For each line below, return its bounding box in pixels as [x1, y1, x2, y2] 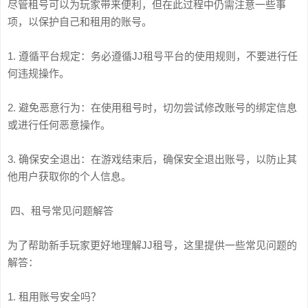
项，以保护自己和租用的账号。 [8, 16, 152, 27]
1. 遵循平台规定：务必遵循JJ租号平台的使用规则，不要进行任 [8, 50, 298, 62]
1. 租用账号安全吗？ [8, 291, 107, 302]
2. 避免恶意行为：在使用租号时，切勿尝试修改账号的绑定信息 [8, 102, 297, 113]
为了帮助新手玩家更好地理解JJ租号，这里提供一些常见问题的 [8, 239, 297, 251]
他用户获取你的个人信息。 [8, 170, 131, 182]
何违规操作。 [8, 67, 69, 79]
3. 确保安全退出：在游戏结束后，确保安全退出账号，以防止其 [8, 153, 297, 165]
